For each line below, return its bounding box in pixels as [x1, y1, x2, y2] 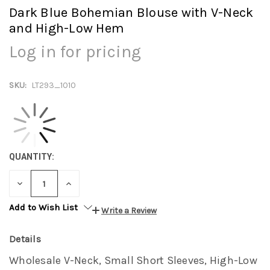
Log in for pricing [9, 42, 141, 62]
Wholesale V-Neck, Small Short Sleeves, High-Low [9, 253, 257, 267]
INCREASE [64, 177, 106, 189]
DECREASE [15, 177, 59, 189]
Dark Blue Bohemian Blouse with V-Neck [9, 5, 254, 21]
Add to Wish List [9, 202, 78, 213]
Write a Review [101, 205, 157, 216]
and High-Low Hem [9, 20, 124, 37]
